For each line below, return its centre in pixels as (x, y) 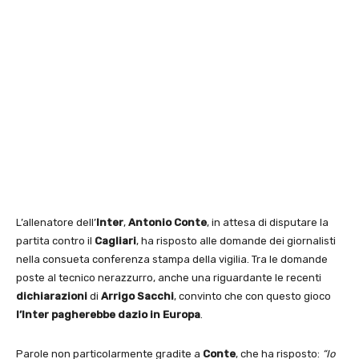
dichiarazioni (52, 296)
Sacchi (155, 296)
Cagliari (115, 240)
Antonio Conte (167, 222)
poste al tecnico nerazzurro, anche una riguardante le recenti (169, 277)
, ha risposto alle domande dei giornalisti (236, 240)
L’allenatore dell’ (56, 222)
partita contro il (55, 240)
